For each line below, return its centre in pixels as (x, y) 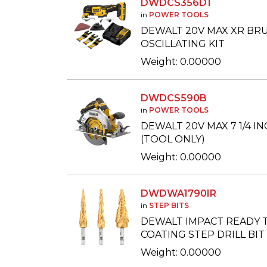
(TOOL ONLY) (173, 139)
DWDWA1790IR (178, 193)
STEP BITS (169, 205)
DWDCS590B (174, 98)
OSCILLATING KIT (183, 44)
